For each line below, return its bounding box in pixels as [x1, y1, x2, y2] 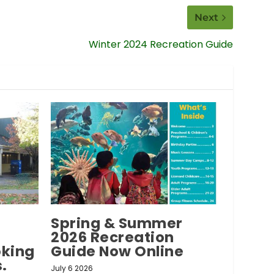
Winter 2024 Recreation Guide [88, 37, 233, 52]
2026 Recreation [51, 227, 174, 247]
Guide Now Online [51, 241, 184, 261]
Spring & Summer [51, 213, 183, 233]
